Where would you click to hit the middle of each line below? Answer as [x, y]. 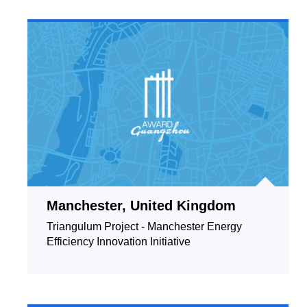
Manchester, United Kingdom [141, 206]
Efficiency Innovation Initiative [119, 242]
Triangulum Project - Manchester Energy [144, 226]
